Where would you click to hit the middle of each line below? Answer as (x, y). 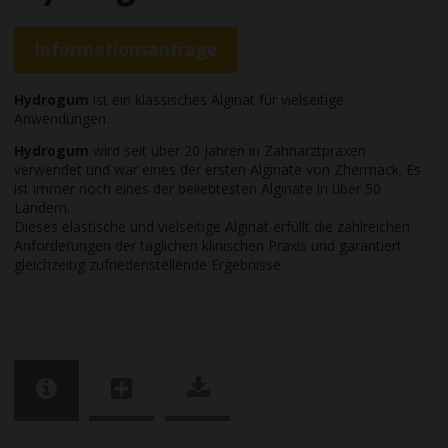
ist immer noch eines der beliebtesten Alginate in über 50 (197, 188)
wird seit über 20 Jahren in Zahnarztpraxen (227, 150)
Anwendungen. (61, 119)
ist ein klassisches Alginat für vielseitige (216, 100)
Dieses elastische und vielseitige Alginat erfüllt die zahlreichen (212, 226)
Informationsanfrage (125, 50)
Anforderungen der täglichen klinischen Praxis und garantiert (208, 245)
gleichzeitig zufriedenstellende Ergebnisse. (149, 264)
